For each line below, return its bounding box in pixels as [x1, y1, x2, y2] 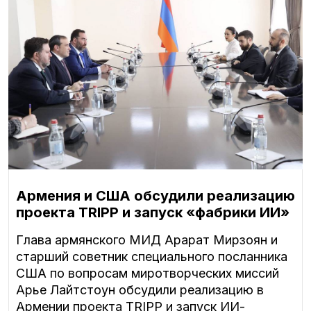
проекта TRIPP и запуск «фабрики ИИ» [16, 204, 289, 221]
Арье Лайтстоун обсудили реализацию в [16, 283, 264, 298]
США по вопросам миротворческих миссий [16, 266, 279, 281]
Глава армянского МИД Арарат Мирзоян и [16, 233, 278, 248]
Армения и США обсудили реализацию [16, 187, 295, 205]
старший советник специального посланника [16, 249, 287, 264]
